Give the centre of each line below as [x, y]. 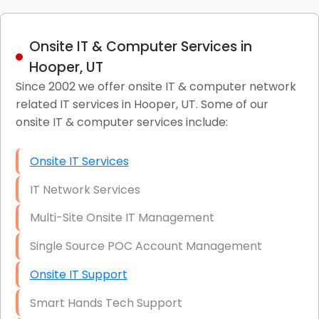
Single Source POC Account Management [146, 246]
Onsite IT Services [79, 161]
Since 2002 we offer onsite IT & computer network [156, 86]
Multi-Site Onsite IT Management [122, 218]
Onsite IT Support [78, 275]
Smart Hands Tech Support [106, 303]
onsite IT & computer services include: [121, 122]
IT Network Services [85, 189]
